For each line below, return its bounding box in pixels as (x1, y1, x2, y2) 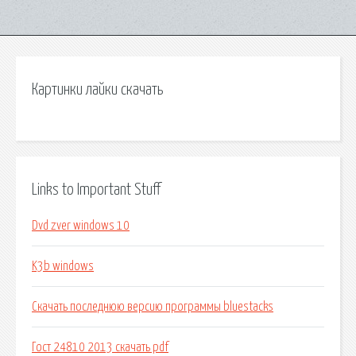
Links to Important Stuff (32, 181, 161, 198)
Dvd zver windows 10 (32, 219, 130, 233)
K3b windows (32, 260, 94, 273)
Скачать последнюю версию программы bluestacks (32, 300, 273, 314)
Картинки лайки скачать (32, 82, 163, 98)
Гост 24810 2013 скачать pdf (32, 341, 168, 354)
